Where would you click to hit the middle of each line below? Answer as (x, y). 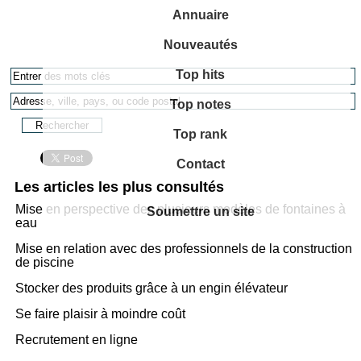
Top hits (201, 75)
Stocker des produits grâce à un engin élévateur (152, 288)
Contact (200, 164)
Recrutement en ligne (77, 340)
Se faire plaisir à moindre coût (101, 314)
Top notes (200, 104)
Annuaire (200, 15)
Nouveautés (200, 45)
